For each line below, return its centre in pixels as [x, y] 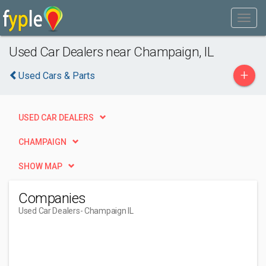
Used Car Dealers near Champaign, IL [112, 52]
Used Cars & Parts [57, 76]
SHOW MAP [40, 166]
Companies [52, 198]
